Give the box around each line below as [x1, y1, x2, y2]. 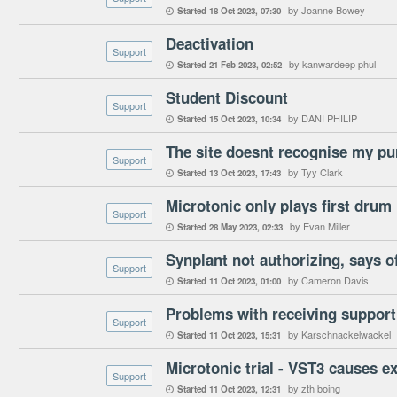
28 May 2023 [209, 221, 257, 233]
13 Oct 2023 [209, 167, 255, 179]
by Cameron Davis [288, 273, 369, 287]
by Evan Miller [290, 219, 350, 233]
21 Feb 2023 [209, 58, 256, 71]
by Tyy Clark [288, 165, 343, 179]
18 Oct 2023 [209, 4, 255, 17]
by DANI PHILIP [288, 111, 357, 125]
